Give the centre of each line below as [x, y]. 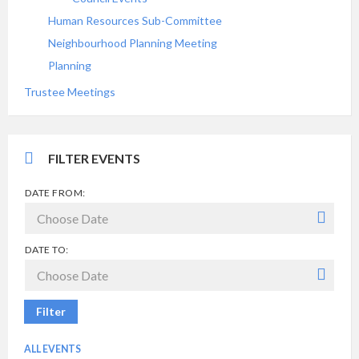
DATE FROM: [55, 193]
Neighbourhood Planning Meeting [133, 43]
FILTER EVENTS [94, 158]
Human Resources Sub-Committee [135, 20]
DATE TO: [47, 250]
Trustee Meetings [70, 92]
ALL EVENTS [52, 349]
